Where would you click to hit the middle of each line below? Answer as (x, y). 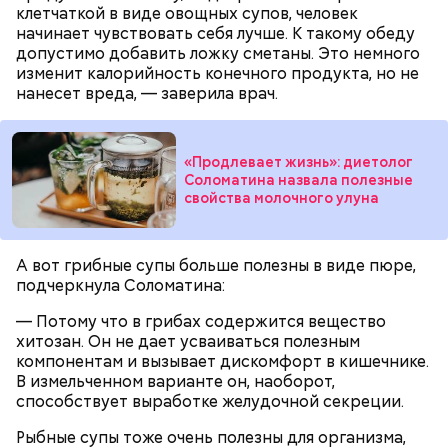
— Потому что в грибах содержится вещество (201, 321)
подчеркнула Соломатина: (120, 285)
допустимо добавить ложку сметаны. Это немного (218, 53)
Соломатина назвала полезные (298, 179)
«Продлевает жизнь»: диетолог (298, 161)
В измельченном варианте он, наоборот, (175, 381)
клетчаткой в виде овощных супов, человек (187, 13)
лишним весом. (95, 204)
